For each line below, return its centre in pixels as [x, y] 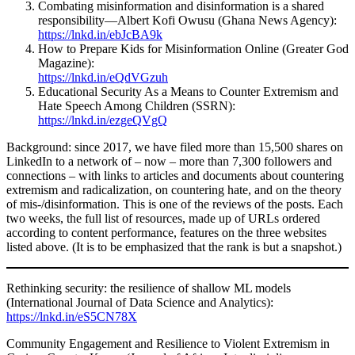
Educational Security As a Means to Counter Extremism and [188, 91]
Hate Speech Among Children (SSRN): [137, 105]
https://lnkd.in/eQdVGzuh [103, 77]
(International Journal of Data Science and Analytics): [140, 302]
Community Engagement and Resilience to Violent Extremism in [168, 343]
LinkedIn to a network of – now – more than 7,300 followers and [169, 161]
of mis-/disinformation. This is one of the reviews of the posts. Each [175, 204]
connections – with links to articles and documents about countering [175, 175]
